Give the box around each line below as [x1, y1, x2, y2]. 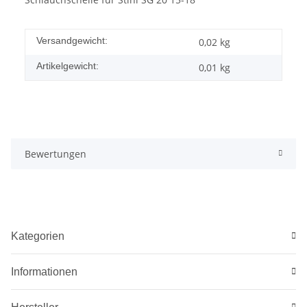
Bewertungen [25, 147, 86, 160]
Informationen [11, 265, 77, 278]
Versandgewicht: [36, 34, 108, 46]
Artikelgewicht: [36, 60, 99, 71]
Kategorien [11, 230, 64, 242]
